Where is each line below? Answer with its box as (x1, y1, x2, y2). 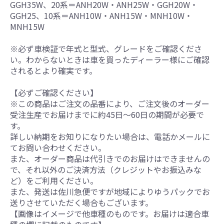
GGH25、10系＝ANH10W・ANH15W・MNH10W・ (10, 9, 192, 21)
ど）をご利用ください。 (10, 174, 98, 186)
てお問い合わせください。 (10, 141, 106, 153)
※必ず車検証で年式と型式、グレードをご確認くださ (10, 42, 202, 54)
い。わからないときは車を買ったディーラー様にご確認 (10, 53, 209, 65)
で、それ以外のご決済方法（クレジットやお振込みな (10, 163, 201, 175)
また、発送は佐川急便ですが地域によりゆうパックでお (10, 185, 210, 197)
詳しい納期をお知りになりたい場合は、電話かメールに (10, 130, 210, 142)
